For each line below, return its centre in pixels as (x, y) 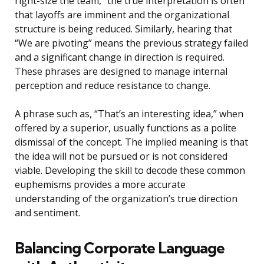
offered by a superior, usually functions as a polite (126, 128)
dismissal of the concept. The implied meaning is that (131, 142)
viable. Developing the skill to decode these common (130, 171)
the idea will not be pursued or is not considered (121, 156)
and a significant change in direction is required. (120, 57)
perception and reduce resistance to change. (113, 86)
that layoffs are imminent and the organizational (122, 15)
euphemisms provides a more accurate (100, 185)
